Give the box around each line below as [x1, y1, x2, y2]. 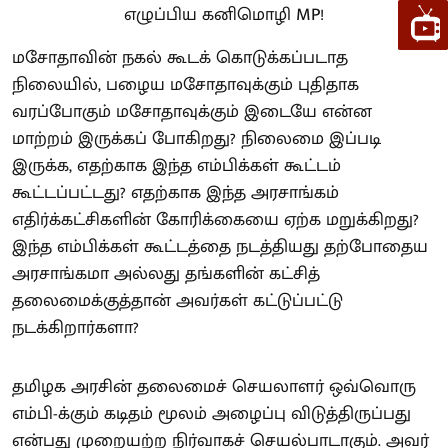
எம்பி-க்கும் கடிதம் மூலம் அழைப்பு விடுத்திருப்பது [12, 399, 411, 429]
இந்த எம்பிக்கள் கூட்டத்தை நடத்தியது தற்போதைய [12, 232, 428, 262]
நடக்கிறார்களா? [12, 313, 139, 343]
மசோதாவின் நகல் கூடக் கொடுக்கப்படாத [12, 43, 348, 73]
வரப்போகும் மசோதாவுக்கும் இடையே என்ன [12, 97, 372, 127]
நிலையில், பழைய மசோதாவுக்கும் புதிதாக [12, 70, 359, 100]
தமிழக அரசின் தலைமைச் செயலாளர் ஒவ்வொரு [12, 372, 416, 402]
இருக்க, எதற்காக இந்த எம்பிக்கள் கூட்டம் [12, 151, 341, 181]
